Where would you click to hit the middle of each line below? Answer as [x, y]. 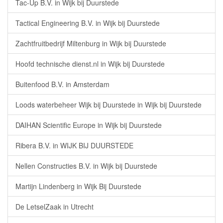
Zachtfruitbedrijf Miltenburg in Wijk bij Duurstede [91, 43]
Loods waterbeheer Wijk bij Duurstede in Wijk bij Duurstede [109, 105]
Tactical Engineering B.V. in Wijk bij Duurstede [88, 23]
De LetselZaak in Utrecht [55, 207]
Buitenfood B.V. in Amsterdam [62, 84]
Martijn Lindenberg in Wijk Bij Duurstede [78, 186]
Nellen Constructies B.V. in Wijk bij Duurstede [86, 166]
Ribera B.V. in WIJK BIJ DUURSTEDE [74, 145]
